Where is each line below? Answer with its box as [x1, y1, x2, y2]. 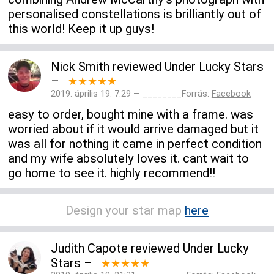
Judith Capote [50, 240, 128, 256]
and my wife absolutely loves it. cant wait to [8, 151, 250, 166]
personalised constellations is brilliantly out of [8, 6, 262, 21]
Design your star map [65, 202, 185, 218]
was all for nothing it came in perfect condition [8, 136, 262, 151]
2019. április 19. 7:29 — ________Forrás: [50, 88, 212, 99]
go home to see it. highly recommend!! [8, 166, 216, 180]
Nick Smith [50, 59, 109, 74]
